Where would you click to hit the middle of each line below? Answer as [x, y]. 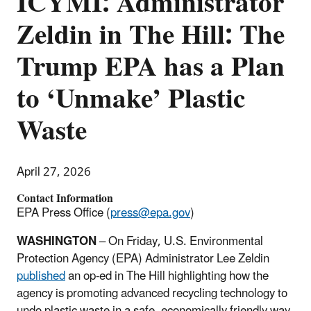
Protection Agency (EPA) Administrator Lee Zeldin [143, 259]
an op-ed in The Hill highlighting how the [167, 276]
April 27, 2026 [54, 172]
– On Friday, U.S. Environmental [181, 241]
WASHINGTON [58, 241]
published [41, 276]
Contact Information [65, 198]
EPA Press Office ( [64, 213]
